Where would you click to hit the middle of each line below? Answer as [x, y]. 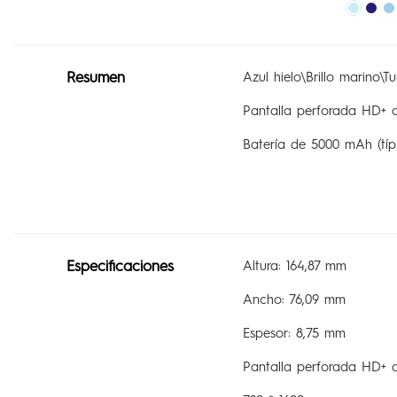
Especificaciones [120, 265]
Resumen [95, 77]
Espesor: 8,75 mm [294, 333]
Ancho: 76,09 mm [294, 299]
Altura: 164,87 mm [294, 265]
